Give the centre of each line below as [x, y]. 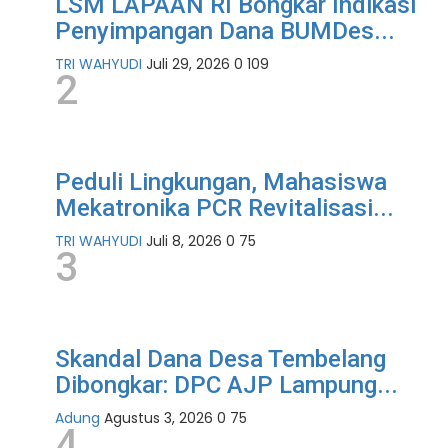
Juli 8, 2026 [184, 241]
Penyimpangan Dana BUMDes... [225, 31]
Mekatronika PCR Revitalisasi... [224, 208]
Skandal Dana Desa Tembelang [220, 359]
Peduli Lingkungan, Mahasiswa [221, 182]
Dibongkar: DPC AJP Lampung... [226, 385]
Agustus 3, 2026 [158, 418]
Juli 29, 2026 [188, 64]
